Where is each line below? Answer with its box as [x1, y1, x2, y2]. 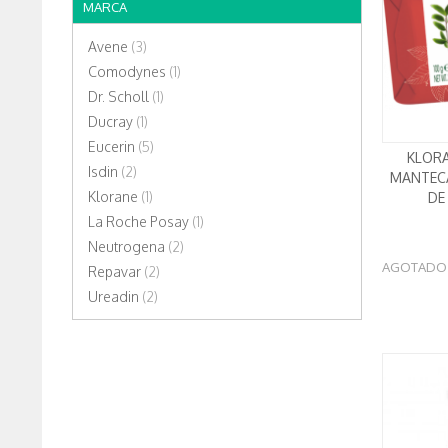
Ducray [88, 113, 136, 131]
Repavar [88, 263, 144, 281]
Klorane [88, 188, 141, 206]
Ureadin [88, 288, 142, 306]
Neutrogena [88, 238, 168, 256]
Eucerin [88, 138, 138, 156]
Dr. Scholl [88, 88, 152, 106]
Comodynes [88, 63, 169, 81]
